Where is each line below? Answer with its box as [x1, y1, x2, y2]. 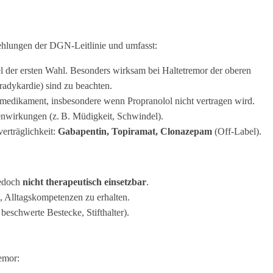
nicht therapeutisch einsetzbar [22, 177, 146, 188]
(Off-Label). [211, 126, 261, 137]
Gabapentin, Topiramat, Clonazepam [57, 126, 212, 137]
